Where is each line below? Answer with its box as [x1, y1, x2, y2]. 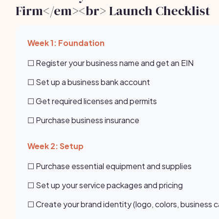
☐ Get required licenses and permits [27, 96, 157, 106]
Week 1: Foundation [27, 38, 105, 48]
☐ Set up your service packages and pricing [27, 180, 183, 190]
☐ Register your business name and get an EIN [27, 58, 194, 68]
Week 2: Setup [27, 141, 84, 151]
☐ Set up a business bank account [27, 77, 150, 87]
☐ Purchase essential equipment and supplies [27, 161, 192, 171]
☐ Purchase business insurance [27, 115, 139, 125]
